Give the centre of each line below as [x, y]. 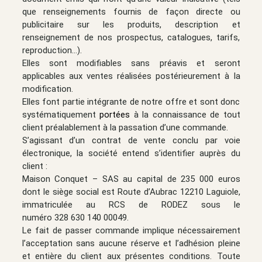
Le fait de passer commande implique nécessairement [131, 230]
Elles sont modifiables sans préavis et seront [131, 63]
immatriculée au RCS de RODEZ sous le [131, 204]
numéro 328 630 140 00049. [75, 217]
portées [115, 114]
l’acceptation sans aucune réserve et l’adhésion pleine [131, 243]
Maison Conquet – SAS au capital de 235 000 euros [131, 179]
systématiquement [61, 114]
